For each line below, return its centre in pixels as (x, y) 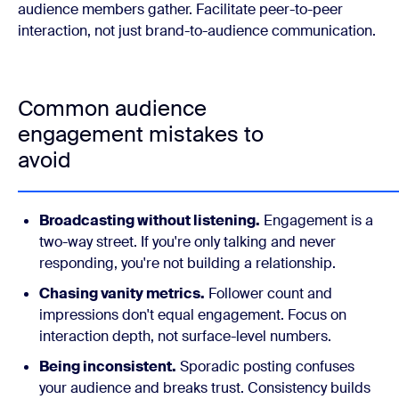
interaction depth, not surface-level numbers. (185, 336)
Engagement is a (317, 220)
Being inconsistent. (108, 366)
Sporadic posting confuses (265, 366)
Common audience (112, 108)
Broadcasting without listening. (150, 220)
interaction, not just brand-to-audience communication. (197, 31)
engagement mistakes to (141, 134)
